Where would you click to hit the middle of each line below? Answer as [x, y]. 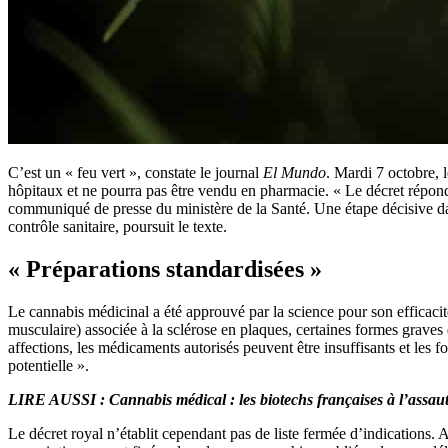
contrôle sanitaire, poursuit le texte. [117, 226]
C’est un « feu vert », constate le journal [135, 172]
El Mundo [294, 172]
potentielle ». [48, 365]
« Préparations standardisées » [165, 268]
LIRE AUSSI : [58, 399]
